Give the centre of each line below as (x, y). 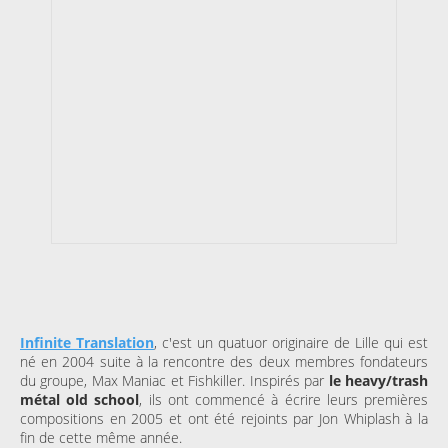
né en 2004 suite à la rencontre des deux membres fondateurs (224, 362)
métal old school (80, 400)
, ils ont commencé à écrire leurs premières (284, 400)
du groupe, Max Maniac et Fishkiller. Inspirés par (172, 381)
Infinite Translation (87, 343)
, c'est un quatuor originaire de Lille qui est (291, 343)
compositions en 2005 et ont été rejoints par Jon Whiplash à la (224, 419)
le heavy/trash (376, 381)
